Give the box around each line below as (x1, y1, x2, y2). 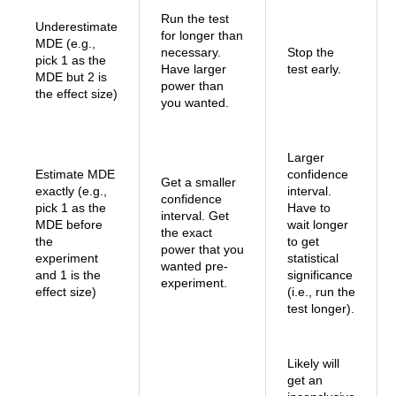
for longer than (161, 28, 243, 42)
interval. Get (161, 209, 229, 223)
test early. (287, 62, 341, 76)
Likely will (287, 356, 339, 370)
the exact (161, 225, 212, 240)
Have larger (161, 62, 226, 76)
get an (287, 373, 323, 387)
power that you (161, 242, 244, 256)
